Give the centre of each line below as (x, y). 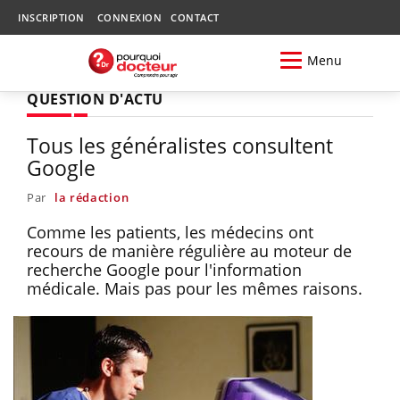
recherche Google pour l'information (164, 269)
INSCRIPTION (51, 17)
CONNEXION (129, 17)
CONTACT (195, 17)
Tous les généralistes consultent (180, 145)
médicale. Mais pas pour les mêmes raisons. (197, 288)
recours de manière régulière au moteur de (189, 250)
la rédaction (92, 197)
